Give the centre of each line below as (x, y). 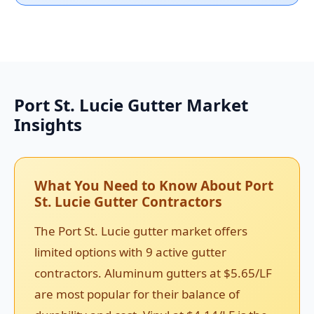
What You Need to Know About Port (154, 186)
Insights (48, 125)
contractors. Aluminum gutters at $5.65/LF (153, 273)
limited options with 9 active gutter (130, 252)
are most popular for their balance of (137, 294)
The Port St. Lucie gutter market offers (141, 231)
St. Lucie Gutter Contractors (128, 202)
